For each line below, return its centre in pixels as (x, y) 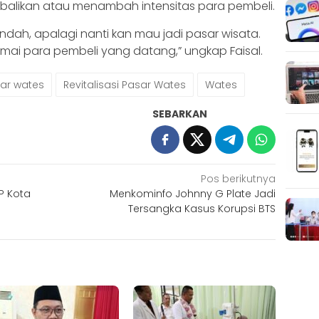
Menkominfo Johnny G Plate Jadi (193, 193)
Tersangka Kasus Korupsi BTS (202, 208)
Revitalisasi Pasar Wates (125, 84)
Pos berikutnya (239, 178)
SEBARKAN (180, 114)
